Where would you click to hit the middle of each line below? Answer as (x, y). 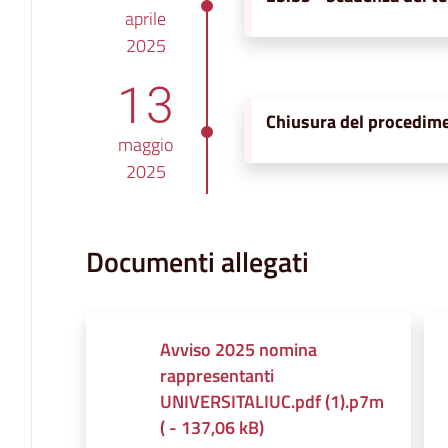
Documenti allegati (197, 261)
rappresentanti (216, 375)
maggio (146, 144)
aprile (146, 18)
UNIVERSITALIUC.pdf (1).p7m (271, 401)
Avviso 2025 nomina (238, 349)
